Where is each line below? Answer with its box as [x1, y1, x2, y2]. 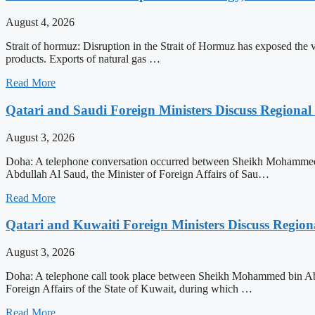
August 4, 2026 [6, 16, 75, 29]
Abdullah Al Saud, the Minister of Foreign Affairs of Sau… [6, 167, 269, 180]
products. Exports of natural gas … [6, 53, 160, 65]
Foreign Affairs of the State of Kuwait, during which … [6, 283, 252, 295]
